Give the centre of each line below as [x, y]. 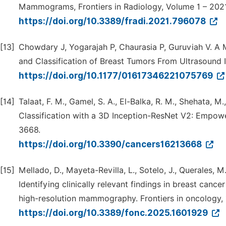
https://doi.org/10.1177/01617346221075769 [117, 76]
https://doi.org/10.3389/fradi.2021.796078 [113, 21]
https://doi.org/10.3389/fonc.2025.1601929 [114, 213]
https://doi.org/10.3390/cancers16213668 [111, 144]
